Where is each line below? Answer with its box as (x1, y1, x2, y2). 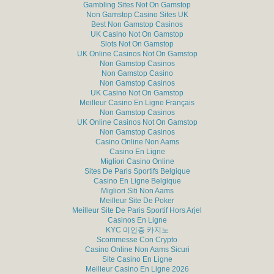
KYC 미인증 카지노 (105, 226, 169, 234)
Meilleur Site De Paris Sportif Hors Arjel (72, 206, 202, 215)
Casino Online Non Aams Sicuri (84, 245, 190, 254)
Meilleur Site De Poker (100, 196, 174, 205)
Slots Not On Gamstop (100, 40, 174, 48)
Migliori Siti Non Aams (100, 187, 174, 195)
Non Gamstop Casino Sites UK (86, 10, 188, 19)
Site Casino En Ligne (102, 255, 172, 264)
